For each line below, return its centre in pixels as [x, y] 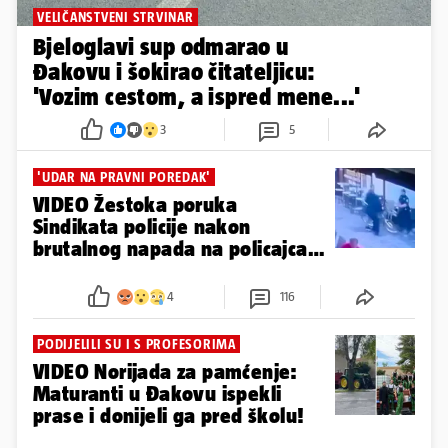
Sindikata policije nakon [142, 227]
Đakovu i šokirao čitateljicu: [174, 72]
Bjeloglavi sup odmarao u [155, 47]
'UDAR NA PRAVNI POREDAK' [124, 177]
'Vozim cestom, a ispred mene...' [197, 97]
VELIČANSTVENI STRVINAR [115, 17]
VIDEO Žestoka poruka [135, 205]
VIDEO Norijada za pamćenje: [165, 372]
